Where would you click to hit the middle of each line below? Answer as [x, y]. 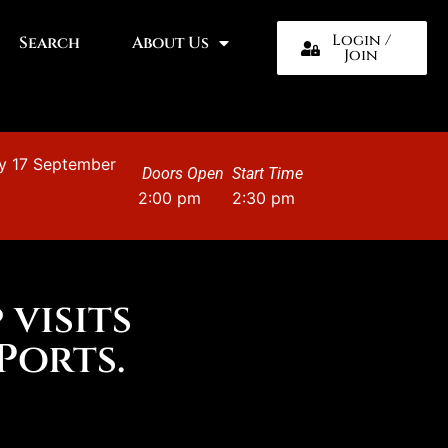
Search [49, 43]
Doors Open [182, 173]
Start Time [267, 173]
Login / [361, 40]
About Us [171, 43]
